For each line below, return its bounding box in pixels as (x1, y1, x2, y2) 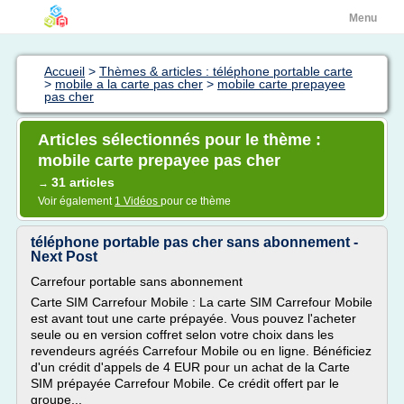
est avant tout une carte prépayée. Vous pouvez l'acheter (31, 311, 356, 326)
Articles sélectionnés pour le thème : (38, 131, 321, 149)
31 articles (51, 175, 115, 189)
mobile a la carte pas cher (55, 77, 203, 91)
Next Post (31, 249, 97, 264)
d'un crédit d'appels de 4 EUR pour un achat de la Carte (31, 360, 350, 374)
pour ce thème (161, 195, 231, 207)
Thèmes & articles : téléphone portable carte (99, 64, 353, 78)
